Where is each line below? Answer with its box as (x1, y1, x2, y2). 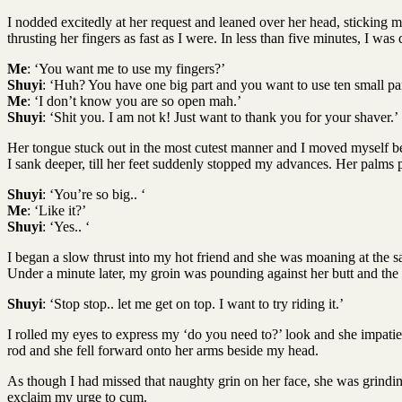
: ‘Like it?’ (27, 202, 86, 218)
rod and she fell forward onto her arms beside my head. (7, 342, 319, 358)
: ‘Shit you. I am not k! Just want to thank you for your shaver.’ (42, 109, 398, 125)
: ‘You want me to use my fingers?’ (27, 60, 225, 76)
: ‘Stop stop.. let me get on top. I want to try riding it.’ (42, 295, 344, 311)
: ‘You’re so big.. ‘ (42, 186, 145, 202)
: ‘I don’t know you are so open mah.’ (27, 92, 241, 109)
